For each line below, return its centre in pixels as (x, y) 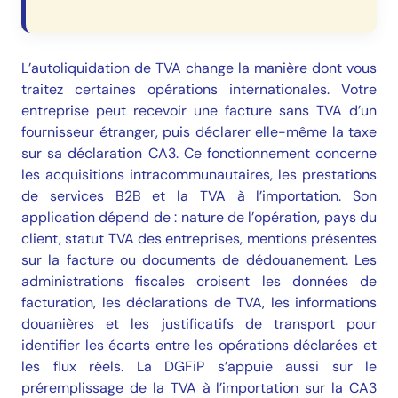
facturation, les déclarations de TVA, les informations (199, 302)
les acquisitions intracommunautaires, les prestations (199, 174)
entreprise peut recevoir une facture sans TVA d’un (199, 110)
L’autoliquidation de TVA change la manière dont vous (199, 68)
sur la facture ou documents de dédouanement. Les (199, 259)
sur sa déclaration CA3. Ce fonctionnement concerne (199, 153)
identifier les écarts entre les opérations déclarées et (199, 345)
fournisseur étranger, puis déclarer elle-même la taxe (199, 131)
